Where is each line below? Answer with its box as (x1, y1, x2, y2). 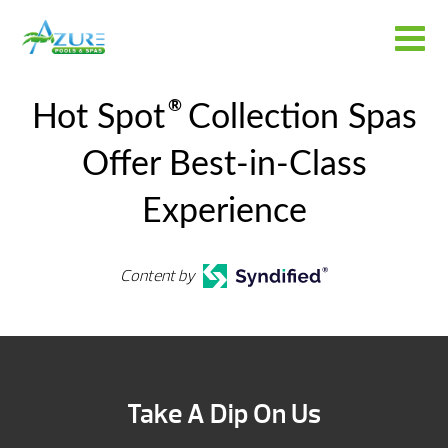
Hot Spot (31, 101, 165, 135)
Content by (120, 266, 196, 286)
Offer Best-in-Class (81, 148, 367, 182)
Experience (141, 195, 307, 229)
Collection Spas (178, 101, 417, 135)
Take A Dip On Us (127, 397, 321, 431)
